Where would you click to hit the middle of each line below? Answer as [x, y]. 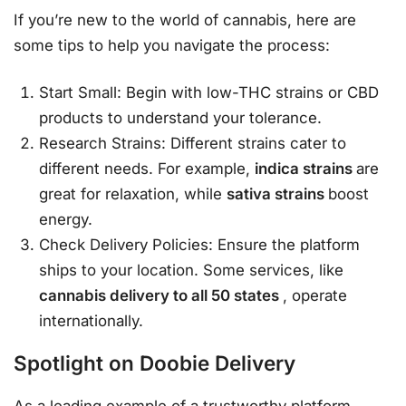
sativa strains [278, 193]
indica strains [306, 168]
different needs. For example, [147, 168]
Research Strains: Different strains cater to [193, 143]
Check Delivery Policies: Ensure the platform [200, 244]
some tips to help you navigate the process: [172, 46]
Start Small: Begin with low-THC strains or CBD [209, 92]
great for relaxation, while [133, 193]
